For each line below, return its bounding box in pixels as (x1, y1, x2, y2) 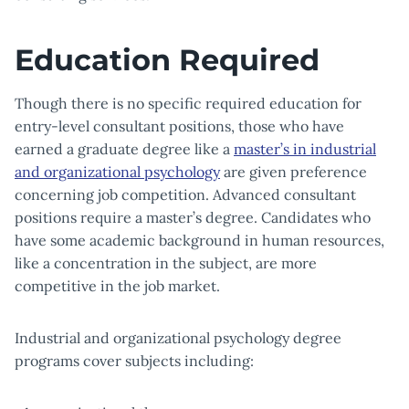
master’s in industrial (234, 140, 376, 158)
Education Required (15, 42, 320, 78)
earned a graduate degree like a (15, 140, 234, 158)
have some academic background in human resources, (15, 231, 384, 249)
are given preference (220, 163, 367, 181)
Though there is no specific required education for (15, 94, 362, 112)
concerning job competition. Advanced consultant (15, 185, 356, 204)
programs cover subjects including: (15, 351, 254, 370)
